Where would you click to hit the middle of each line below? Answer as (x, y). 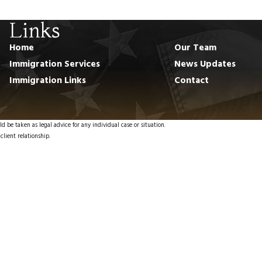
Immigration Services (54, 65)
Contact (191, 81)
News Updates (205, 65)
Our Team (195, 49)
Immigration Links (47, 81)
